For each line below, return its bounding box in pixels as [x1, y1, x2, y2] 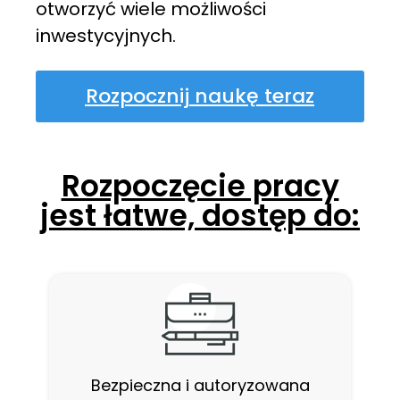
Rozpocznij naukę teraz [85, 81, 314, 110]
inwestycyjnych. [36, 23, 176, 49]
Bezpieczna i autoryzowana [90, 373, 310, 396]
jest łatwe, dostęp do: [40, 194, 360, 237]
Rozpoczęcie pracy [61, 164, 339, 207]
